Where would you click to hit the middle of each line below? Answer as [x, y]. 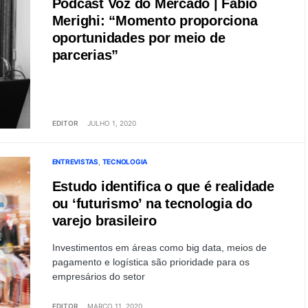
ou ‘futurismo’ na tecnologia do [152, 203]
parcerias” [85, 55]
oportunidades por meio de [139, 38]
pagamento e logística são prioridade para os [151, 262]
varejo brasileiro [104, 221]
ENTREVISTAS [75, 162]
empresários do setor [98, 276]
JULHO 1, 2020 [111, 123]
